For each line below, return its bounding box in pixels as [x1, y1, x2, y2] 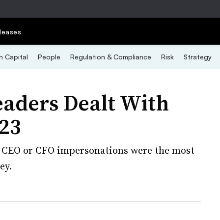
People [37, 53, 60, 61]
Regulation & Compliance [70, 53, 151, 61]
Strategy [183, 53, 212, 61]
